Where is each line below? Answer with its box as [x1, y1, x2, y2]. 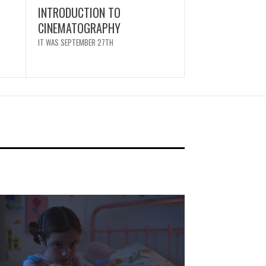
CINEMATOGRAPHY [37, 18, 121, 37]
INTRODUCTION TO [37, 3, 121, 21]
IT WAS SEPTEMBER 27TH [37, 36, 113, 48]
